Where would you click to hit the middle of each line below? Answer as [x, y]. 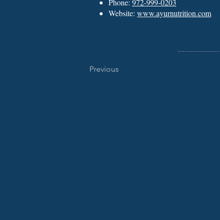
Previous [104, 69]
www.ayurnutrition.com [174, 13]
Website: [123, 13]
